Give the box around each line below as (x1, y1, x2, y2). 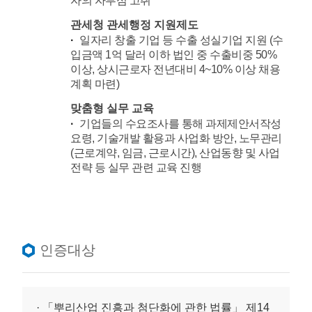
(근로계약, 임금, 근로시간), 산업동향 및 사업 (70, 147, 280, 159)
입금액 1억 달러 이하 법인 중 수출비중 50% (70, 49, 277, 61)
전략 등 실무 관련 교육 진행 (70, 162, 202, 174)
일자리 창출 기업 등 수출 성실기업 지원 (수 (79, 34, 283, 47)
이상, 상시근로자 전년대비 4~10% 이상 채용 (70, 63, 281, 76)
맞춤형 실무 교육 (70, 102, 155, 115)
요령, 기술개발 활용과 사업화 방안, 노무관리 (70, 132, 282, 145)
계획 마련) (70, 78, 120, 91)
